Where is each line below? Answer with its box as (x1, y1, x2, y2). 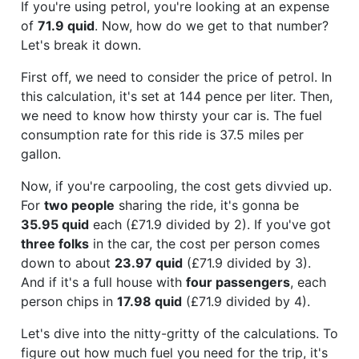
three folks (21, 235, 89, 252)
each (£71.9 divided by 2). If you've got (89, 216, 331, 232)
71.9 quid (38, 17, 95, 34)
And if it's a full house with (21, 273, 186, 290)
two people (44, 196, 115, 213)
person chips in (21, 292, 117, 309)
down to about (21, 254, 115, 271)
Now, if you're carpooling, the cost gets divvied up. (21, 177, 332, 194)
